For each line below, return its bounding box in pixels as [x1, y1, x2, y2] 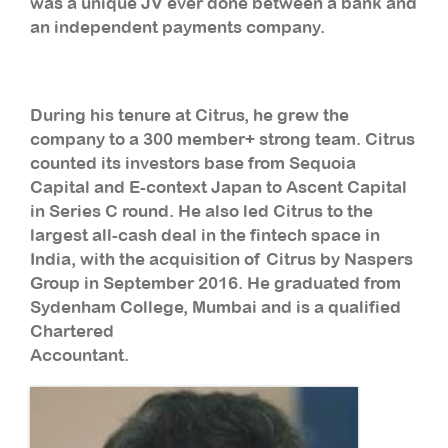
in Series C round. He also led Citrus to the [30, 200, 373, 221]
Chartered [30, 320, 114, 341]
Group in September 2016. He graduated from [30, 272, 401, 293]
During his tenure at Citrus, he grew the [30, 104, 349, 125]
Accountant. [30, 344, 129, 365]
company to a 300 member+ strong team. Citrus [30, 128, 415, 149]
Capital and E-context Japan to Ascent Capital [30, 176, 407, 197]
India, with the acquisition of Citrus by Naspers [30, 248, 413, 269]
